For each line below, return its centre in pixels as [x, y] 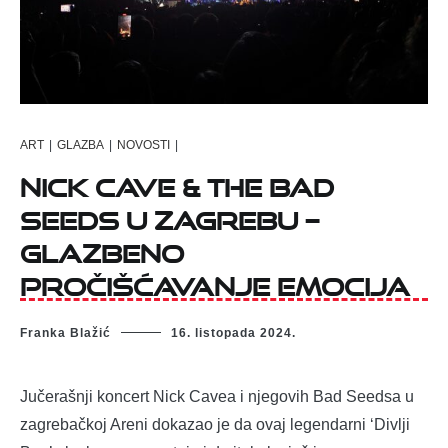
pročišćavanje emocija [215, 281]
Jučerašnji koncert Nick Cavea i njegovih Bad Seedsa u [217, 397]
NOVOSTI [143, 144]
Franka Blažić [65, 333]
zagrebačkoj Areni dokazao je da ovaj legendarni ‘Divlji [215, 425]
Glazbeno [102, 248]
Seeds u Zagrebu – [169, 215]
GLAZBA [80, 144]
